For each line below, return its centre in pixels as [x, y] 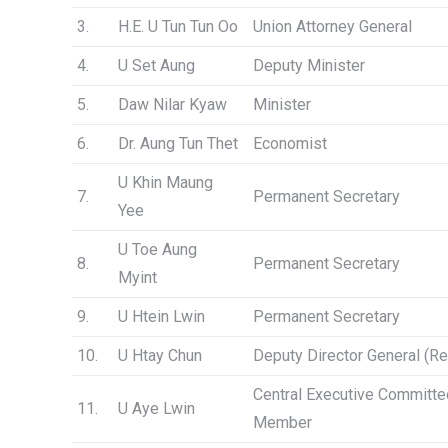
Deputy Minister [309, 65]
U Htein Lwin [161, 316]
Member [282, 422]
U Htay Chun [160, 355]
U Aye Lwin [156, 408]
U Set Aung [156, 65]
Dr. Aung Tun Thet [178, 143]
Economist [290, 143]
